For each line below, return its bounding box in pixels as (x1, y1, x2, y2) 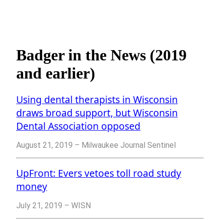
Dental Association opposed (16, 119, 140, 133)
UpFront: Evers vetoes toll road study (16, 166, 181, 180)
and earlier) (16, 64, 95, 82)
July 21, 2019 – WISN (16, 201, 91, 211)
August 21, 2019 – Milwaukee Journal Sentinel (16, 140, 176, 150)
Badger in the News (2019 (16, 46, 187, 64)
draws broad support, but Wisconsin (16, 106, 178, 120)
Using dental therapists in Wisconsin (16, 93, 178, 107)
